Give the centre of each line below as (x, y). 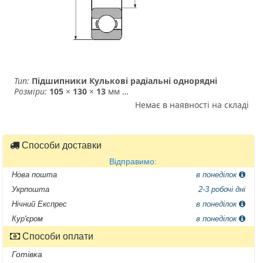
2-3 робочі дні (222, 189)
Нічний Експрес (39, 204)
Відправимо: (133, 161)
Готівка (27, 254)
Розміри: (31, 91)
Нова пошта (34, 174)
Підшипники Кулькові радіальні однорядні (124, 80)
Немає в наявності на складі (192, 104)
